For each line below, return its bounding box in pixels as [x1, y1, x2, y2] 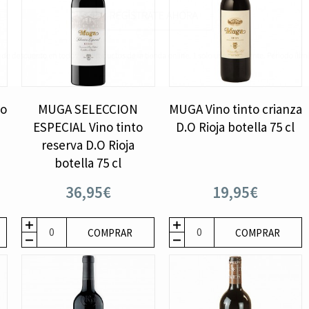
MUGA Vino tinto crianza [168, 100, 302, 117]
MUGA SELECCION [38, 100, 139, 117]
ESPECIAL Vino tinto [33, 118, 143, 135]
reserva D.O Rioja [41, 136, 135, 153]
